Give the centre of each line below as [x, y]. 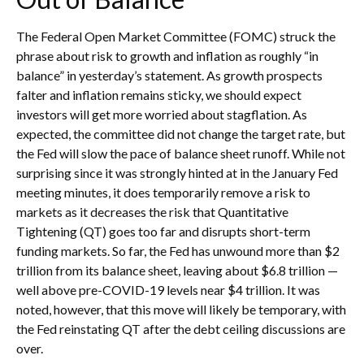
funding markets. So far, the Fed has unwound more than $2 [178, 251]
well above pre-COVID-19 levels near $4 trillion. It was [168, 290]
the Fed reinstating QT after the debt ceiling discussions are [181, 329]
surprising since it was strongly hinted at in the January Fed [177, 173]
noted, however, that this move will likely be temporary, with [181, 310]
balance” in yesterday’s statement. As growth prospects [169, 76]
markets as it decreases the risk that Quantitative [152, 212]
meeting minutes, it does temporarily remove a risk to [163, 193]
